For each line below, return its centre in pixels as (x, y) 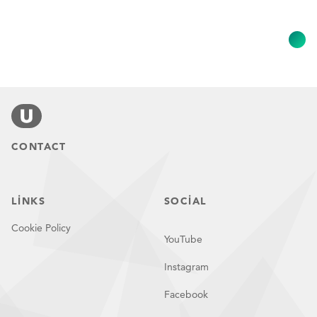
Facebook (186, 294)
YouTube (183, 239)
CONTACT (39, 146)
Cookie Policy (41, 228)
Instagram (186, 267)
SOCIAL (186, 201)
